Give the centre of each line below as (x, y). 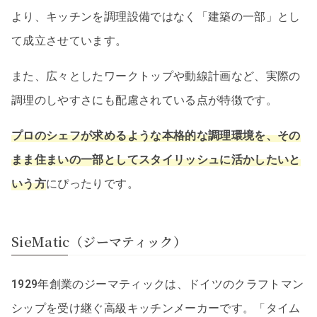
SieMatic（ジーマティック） (99, 241)
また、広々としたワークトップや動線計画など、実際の (156, 76)
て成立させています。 (69, 40)
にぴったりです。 (92, 183)
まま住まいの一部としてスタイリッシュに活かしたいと (156, 159)
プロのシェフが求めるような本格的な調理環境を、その (156, 135)
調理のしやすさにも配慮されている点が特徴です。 (145, 100)
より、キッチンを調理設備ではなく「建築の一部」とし (156, 16)
